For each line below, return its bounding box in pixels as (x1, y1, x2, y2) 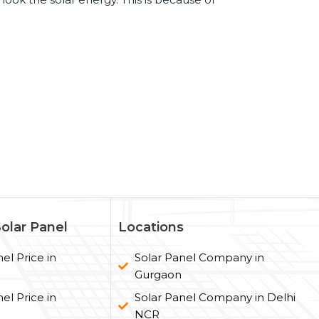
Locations (118, 219, 184, 235)
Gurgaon (134, 267, 182, 281)
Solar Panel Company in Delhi (134, 290, 296, 304)
